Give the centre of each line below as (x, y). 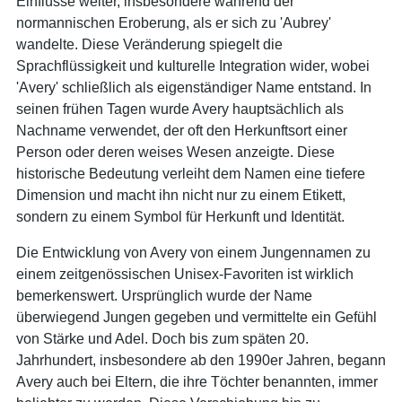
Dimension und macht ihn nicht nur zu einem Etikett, (181, 195)
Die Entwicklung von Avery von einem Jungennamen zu (193, 252)
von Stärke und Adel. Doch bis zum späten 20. (162, 338)
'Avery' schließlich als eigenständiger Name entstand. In (194, 87)
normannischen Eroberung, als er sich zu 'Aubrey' (174, 22)
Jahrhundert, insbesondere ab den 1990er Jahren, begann (201, 360)
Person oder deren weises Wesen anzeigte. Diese (175, 152)
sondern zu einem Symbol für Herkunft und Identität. (180, 216)
